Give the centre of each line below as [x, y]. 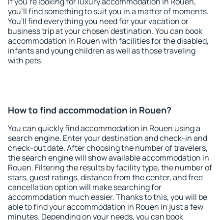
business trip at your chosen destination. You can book [105, 31]
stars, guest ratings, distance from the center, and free [105, 177]
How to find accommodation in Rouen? [90, 110]
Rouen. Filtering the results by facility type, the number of [110, 167]
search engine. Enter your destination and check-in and [108, 138]
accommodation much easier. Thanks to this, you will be [108, 197]
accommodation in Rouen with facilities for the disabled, [108, 41]
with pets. [25, 60]
